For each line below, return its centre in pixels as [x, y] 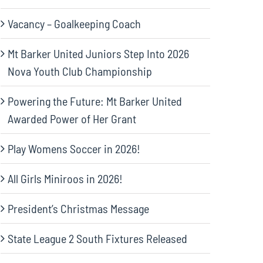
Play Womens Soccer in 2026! [74, 149]
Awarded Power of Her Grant [72, 119]
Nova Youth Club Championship [80, 71]
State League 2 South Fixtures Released [98, 239]
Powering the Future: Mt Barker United [95, 101]
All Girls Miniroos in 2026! [65, 179]
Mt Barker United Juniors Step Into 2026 [99, 54]
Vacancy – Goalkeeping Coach [75, 24]
